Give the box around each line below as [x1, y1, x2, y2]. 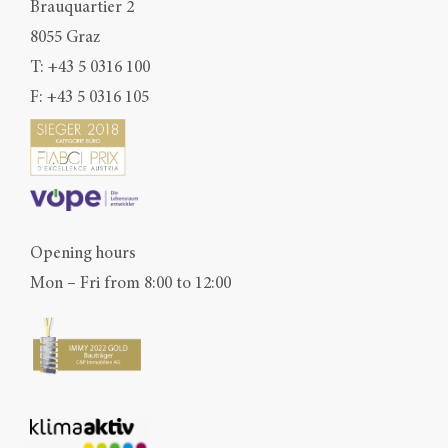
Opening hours [30, 241, 136, 265]
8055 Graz [30, 25, 100, 48]
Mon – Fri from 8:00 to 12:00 [30, 271, 231, 295]
